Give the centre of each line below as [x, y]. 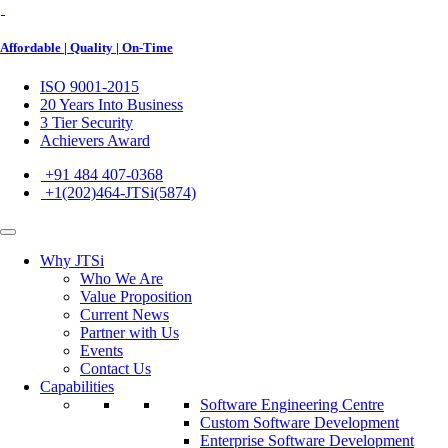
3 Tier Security [86, 123]
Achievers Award [95, 141]
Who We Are [121, 279]
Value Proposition [136, 297]
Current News [124, 315]
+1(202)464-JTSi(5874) [118, 193]
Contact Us [115, 369]
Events [101, 351]
